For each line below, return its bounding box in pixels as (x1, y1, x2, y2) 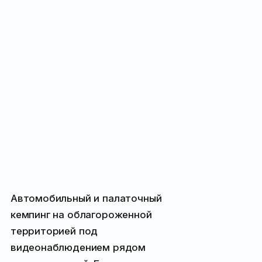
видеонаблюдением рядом (10, 241, 146, 253)
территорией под (10, 225, 98, 237)
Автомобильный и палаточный (10, 192, 162, 204)
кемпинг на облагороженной (10, 208, 152, 220)
